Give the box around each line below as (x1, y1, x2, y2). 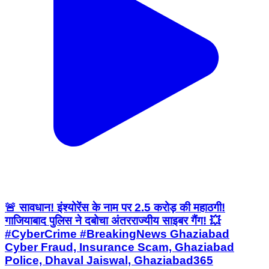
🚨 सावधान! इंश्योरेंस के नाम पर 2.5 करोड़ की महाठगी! (5, 201, 225, 214)
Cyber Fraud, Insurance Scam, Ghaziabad (5, 240, 234, 253)
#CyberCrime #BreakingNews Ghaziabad (5, 227, 229, 240)
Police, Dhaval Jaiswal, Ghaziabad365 (5, 253, 213, 267)
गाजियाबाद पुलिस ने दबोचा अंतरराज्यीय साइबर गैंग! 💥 (5, 214, 221, 227)
